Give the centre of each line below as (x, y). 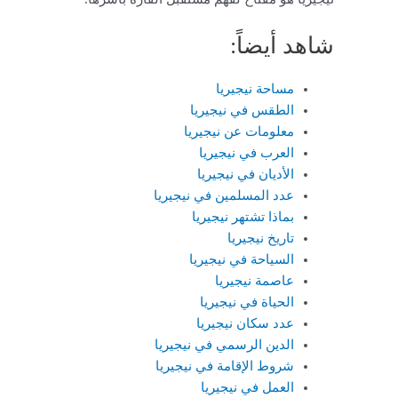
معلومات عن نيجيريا (239, 132)
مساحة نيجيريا (255, 89)
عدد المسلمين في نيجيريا (222, 196)
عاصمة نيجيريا (253, 281)
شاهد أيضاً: (282, 46)
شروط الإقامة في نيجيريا (223, 366)
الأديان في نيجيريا (244, 175)
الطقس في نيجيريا (240, 111)
